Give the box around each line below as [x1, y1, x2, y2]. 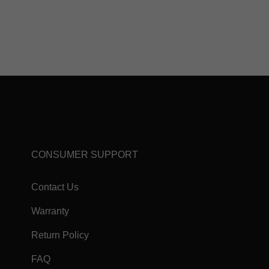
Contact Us [31, 182, 79, 192]
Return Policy [31, 230, 89, 240]
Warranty [31, 206, 69, 216]
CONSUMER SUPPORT [31, 150, 138, 160]
